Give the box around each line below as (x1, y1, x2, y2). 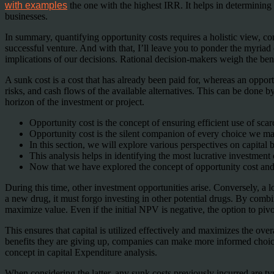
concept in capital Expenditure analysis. (5, 246, 157, 257)
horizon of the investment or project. (5, 96, 144, 107)
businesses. (5, 10, 48, 21)
